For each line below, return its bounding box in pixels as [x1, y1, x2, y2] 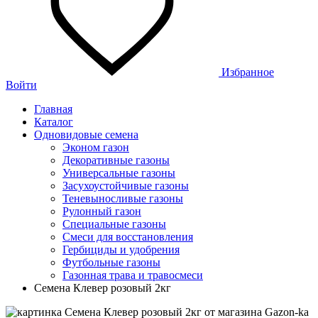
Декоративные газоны [62, 154, 170, 166]
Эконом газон [62, 141, 129, 153]
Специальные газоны [62, 218, 166, 230]
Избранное [221, 66, 274, 78]
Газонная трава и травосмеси [62, 269, 203, 281]
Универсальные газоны [62, 167, 175, 179]
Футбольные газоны [62, 256, 160, 268]
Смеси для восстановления [62, 231, 193, 243]
